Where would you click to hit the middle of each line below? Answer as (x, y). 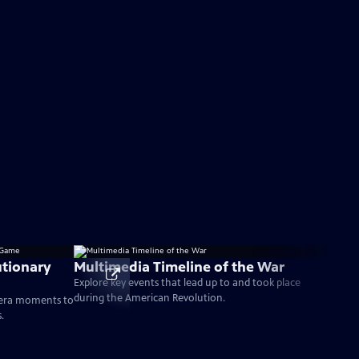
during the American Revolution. (149, 298)
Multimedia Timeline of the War (179, 267)
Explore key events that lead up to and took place (187, 283)
